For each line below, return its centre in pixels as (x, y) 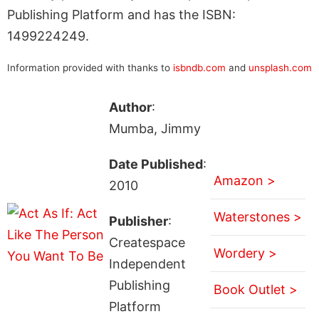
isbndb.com (199, 67)
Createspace (147, 242)
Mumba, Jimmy (155, 128)
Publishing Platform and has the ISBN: (121, 14)
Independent (147, 263)
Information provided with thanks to (90, 67)
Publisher (138, 221)
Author (130, 107)
